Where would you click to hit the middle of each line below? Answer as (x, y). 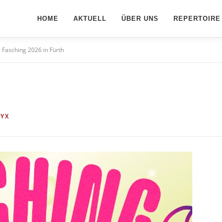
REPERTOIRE (197, 19)
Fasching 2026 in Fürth (33, 50)
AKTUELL (90, 19)
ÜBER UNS (140, 19)
